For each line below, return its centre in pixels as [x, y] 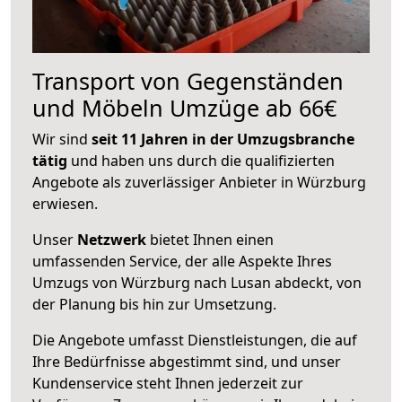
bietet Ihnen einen [210, 239]
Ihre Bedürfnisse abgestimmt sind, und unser [187, 361]
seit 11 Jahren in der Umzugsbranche [223, 139]
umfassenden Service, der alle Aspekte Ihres [182, 261]
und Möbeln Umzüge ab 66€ [184, 107]
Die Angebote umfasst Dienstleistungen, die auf [195, 340]
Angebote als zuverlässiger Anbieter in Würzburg [199, 182]
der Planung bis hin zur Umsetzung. [154, 304]
